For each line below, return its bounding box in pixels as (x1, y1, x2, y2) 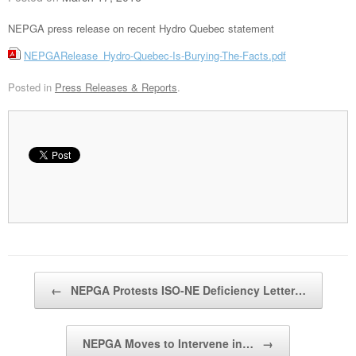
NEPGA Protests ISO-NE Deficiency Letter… (67, 281, 306, 298)
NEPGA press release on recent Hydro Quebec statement (8, 21, 274, 37)
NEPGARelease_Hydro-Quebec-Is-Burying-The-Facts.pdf (24, 48, 286, 64)
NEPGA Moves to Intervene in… (83, 335, 257, 351)
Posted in (8, 79, 55, 95)
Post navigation (8, 271, 79, 287)
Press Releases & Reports (55, 79, 177, 95)
